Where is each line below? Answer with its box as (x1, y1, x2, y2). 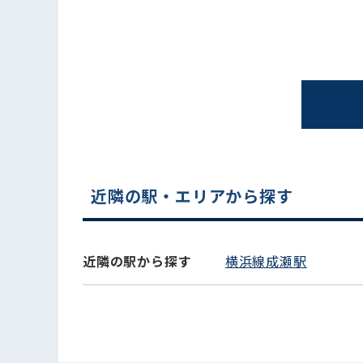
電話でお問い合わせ (241, 200, 335, 214)
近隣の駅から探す (83, 251, 192, 271)
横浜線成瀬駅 (224, 251, 307, 271)
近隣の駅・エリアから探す (91, 184, 293, 207)
